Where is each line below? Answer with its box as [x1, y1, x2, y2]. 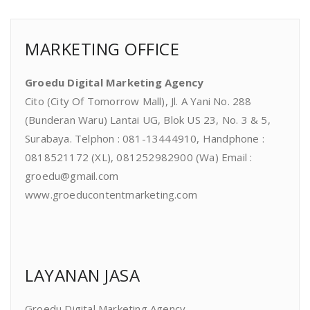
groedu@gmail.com [25, 168, 119, 183]
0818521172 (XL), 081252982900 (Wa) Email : [25, 149, 253, 164]
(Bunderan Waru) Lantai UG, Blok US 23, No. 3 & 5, [25, 112, 271, 127]
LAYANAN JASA [25, 263, 140, 286]
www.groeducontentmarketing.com [25, 187, 197, 201]
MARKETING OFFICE [25, 37, 179, 60]
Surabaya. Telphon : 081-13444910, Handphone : [25, 131, 265, 145]
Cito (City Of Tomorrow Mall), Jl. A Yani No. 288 [25, 93, 252, 108]
